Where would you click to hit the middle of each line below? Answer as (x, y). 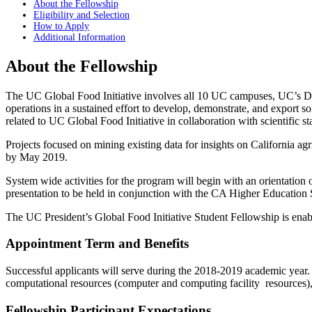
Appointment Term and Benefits (97, 244)
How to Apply (61, 26)
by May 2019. (37, 157)
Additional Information (79, 37)
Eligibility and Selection (81, 15)
